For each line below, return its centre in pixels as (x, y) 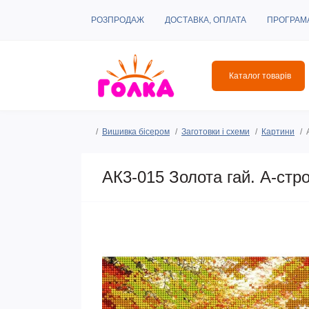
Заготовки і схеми (216, 132)
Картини (278, 132)
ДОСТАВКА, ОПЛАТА (206, 20)
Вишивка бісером (136, 132)
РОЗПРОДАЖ (118, 20)
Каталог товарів (260, 76)
